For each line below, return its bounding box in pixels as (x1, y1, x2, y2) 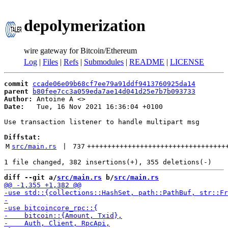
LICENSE (170, 58, 204, 66)
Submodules (84, 58, 124, 66)
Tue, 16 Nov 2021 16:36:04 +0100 (24, 103, 163, 110)
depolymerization (24, 16, 146, 35)
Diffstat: (4, 133, 41, 141)
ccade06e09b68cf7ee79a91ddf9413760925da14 (33, 80, 195, 88)
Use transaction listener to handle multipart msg (4, 118, 199, 126)
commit (4, 80, 28, 88)
